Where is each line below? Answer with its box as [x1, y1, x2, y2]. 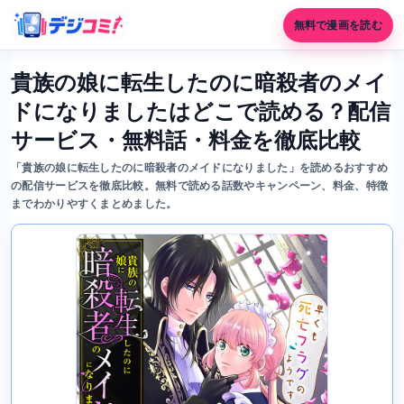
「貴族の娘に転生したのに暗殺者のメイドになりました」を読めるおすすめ [11, 161, 389, 174]
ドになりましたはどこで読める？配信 [11, 99, 390, 124]
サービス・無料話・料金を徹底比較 [11, 128, 361, 152]
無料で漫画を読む [293, 18, 382, 32]
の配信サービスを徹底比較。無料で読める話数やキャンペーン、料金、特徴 [11, 179, 389, 192]
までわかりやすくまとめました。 [11, 197, 178, 210]
